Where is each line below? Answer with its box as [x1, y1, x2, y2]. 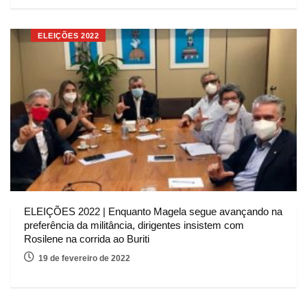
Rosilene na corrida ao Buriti [24, 232, 149, 245]
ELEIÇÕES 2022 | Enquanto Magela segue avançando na [24, 205, 282, 217]
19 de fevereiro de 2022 [38, 253, 130, 263]
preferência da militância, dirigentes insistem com [24, 219, 244, 231]
